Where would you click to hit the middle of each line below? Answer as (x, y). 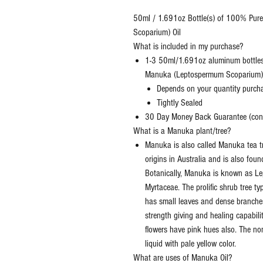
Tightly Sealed (180, 103)
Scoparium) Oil (157, 33)
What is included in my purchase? (188, 47)
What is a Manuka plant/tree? (182, 131)
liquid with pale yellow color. (190, 244)
